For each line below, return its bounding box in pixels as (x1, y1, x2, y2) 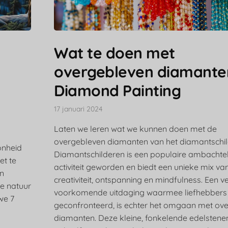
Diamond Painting (54, 81, 181, 101)
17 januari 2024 (54, 104, 103, 114)
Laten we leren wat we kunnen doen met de (54, 124, 217, 134)
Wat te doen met (54, 43, 175, 63)
